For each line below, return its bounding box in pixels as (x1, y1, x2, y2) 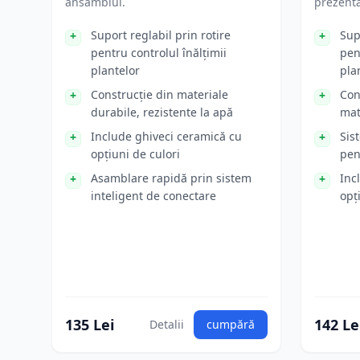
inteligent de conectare (91, 188, 216, 203)
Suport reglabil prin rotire (91, 27, 231, 43)
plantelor (91, 63, 140, 78)
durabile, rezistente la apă (91, 104, 233, 120)
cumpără (207, 317, 255, 332)
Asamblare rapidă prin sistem (91, 170, 252, 186)
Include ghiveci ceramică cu (91, 129, 242, 144)
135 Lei (65, 315, 114, 334)
